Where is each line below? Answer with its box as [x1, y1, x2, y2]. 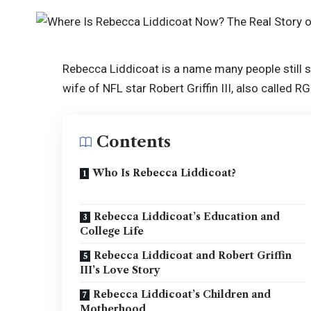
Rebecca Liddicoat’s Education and [94, 210, 280, 224]
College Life [80, 225, 144, 238]
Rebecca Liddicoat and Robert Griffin [94, 249, 292, 262]
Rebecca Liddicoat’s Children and [93, 288, 271, 301]
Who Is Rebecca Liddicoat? [92, 167, 237, 180]
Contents [96, 133, 171, 152]
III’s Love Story [80, 264, 161, 277]
